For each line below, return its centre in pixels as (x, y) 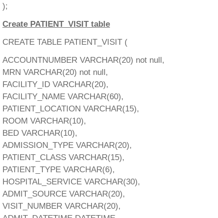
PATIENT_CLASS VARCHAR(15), (64, 158)
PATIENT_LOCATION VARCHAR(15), (71, 109)
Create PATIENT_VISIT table (56, 24)
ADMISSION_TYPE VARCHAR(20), (67, 145)
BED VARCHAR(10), (40, 133)
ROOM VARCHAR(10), (44, 121)
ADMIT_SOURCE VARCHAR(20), (64, 194)
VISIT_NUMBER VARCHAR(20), (62, 206)
